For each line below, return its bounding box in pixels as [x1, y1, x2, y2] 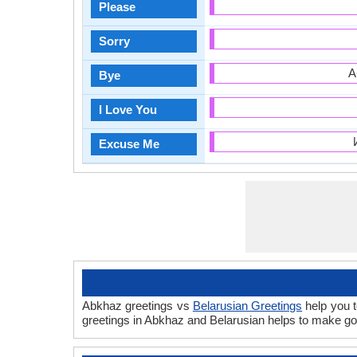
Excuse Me [99, 137, 159, 151]
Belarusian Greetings [192, 299, 303, 312]
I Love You [99, 103, 157, 116]
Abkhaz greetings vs [82, 299, 193, 312]
